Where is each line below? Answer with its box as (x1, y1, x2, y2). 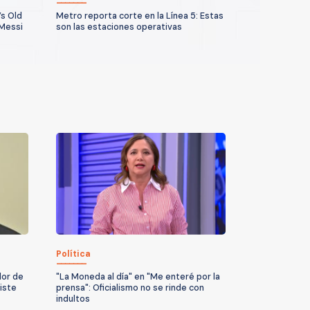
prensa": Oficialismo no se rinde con (56, 282, 204, 293)
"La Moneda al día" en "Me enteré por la (56, 271, 220, 282)
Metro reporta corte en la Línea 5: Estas (56, 10, 224, 21)
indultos (56, 293, 90, 304)
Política (56, 248, 91, 259)
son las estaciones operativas (56, 21, 182, 33)
